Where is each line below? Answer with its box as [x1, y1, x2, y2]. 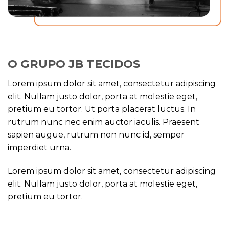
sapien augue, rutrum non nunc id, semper [8, 130, 185, 140]
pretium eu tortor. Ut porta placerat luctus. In [8, 104, 196, 114]
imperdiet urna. [8, 143, 71, 153]
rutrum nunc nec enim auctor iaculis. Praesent [8, 117, 199, 127]
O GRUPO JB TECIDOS [8, 57, 140, 72]
